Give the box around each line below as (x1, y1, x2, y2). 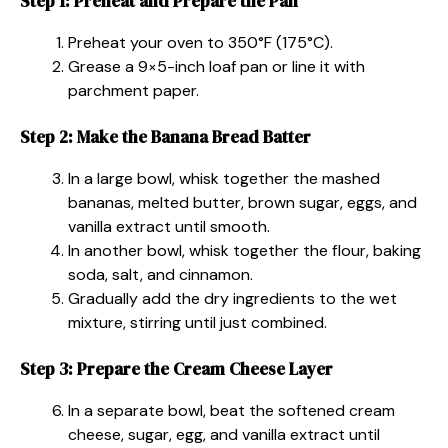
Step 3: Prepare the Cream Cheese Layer (20, 356, 333, 381)
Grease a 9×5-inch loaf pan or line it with (68, 55, 365, 77)
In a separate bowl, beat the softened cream (68, 399, 395, 421)
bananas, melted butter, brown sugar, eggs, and (68, 191, 417, 213)
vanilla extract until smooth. (68, 215, 270, 237)
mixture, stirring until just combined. (68, 311, 327, 333)
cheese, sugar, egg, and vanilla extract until (68, 423, 380, 445)
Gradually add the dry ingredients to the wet (68, 287, 397, 309)
